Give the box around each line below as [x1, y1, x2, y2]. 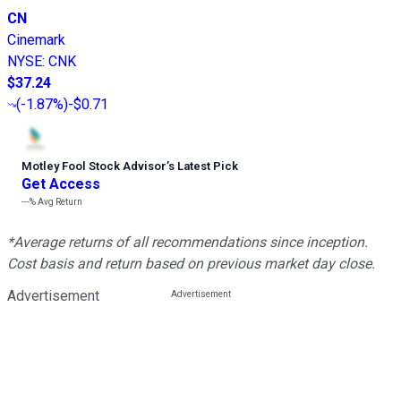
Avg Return [36, 197, 82, 208]
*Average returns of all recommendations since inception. [7, 234, 368, 252]
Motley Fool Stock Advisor [21, 159, 166, 174]
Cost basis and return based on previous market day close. [7, 255, 375, 273]
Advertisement [7, 287, 99, 305]
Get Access [21, 175, 100, 193]
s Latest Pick [168, 159, 238, 174]
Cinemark [7, 31, 65, 49]
